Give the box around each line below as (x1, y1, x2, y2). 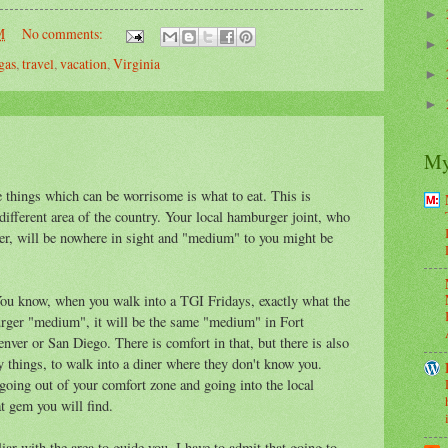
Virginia (113, 53, 160, 73)
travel (22, 53, 54, 73)
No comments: (21, 24, 106, 44)
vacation (60, 53, 107, 73)
